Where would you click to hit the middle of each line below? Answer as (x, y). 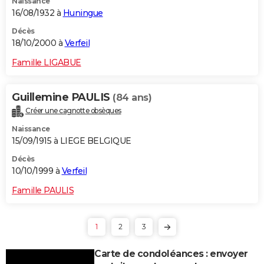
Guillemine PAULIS (62, 97)
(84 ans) (132, 97)
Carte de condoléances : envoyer (171, 253)
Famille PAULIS (43, 190)
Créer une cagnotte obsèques (73, 110)
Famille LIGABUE (47, 62)
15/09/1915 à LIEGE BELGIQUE (72, 141)
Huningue (83, 13)
